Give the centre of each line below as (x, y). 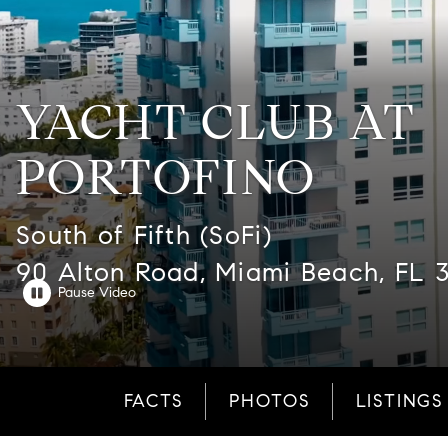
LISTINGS (399, 401)
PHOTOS (269, 401)
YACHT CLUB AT (216, 122)
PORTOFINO (166, 177)
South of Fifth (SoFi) (144, 234)
